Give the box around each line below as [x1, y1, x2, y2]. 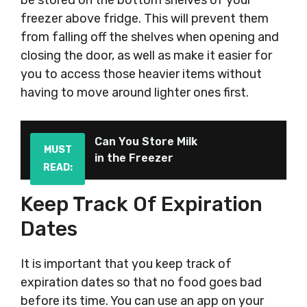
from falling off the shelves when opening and [21, 29, 279, 45]
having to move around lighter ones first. [21, 85, 249, 100]
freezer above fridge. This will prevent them [21, 11, 269, 26]
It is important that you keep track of [21, 256, 232, 271]
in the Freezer [95, 151, 173, 164]
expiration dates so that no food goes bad [21, 275, 262, 290]
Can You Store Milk [95, 135, 197, 148]
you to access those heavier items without [21, 66, 262, 82]
